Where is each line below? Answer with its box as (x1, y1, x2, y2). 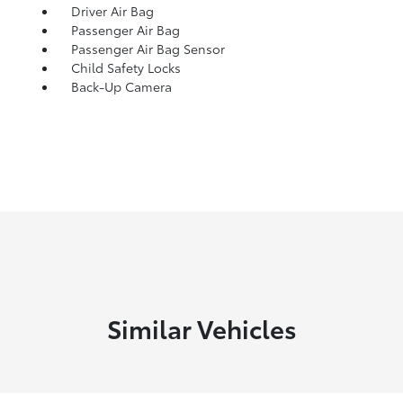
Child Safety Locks (70, 58, 181, 76)
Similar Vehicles (106, 309, 297, 345)
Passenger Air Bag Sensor (70, 39, 225, 58)
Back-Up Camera (70, 76, 172, 95)
